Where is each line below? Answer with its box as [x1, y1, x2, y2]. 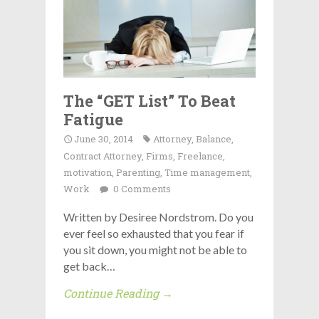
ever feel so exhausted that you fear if [63, 226, 244, 240]
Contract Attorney [63, 149, 142, 162]
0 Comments [111, 182, 171, 195]
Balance [196, 132, 231, 145]
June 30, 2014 [74, 132, 133, 145]
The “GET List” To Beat [63, 90, 236, 111]
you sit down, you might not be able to [63, 242, 247, 256]
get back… [63, 258, 115, 273]
